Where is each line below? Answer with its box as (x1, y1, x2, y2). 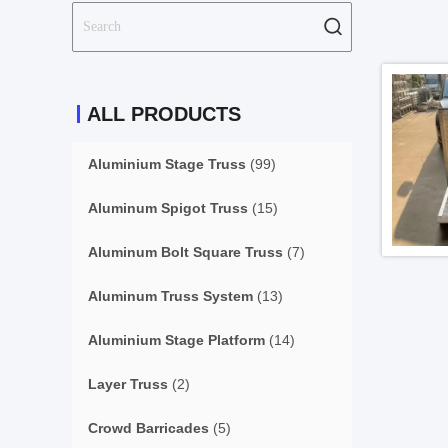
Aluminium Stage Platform (88, 332, 265, 348)
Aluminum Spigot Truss (88, 200, 248, 216)
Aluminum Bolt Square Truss (88, 244, 283, 260)
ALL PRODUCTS (87, 103, 241, 125)
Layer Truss (88, 376, 168, 392)
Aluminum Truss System (88, 288, 253, 304)
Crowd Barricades (88, 420, 209, 436)
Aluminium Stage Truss (88, 156, 246, 172)
